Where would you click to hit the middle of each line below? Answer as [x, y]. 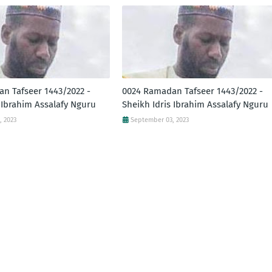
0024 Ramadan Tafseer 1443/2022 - [192, 91]
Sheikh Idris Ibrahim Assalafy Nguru [195, 105]
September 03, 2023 [159, 120]
